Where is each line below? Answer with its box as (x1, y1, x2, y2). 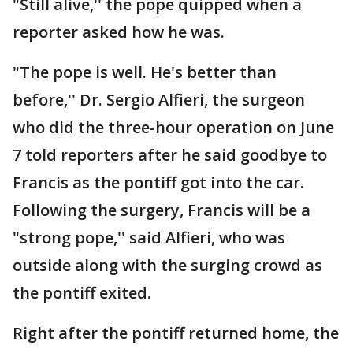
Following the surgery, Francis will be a (13, 199, 310, 221)
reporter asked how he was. (13, 21, 225, 43)
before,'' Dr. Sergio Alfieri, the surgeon (13, 89, 305, 111)
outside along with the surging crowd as (13, 255, 322, 277)
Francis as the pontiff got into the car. (13, 172, 304, 194)
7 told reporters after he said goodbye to (13, 144, 327, 166)
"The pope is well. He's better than (13, 61, 277, 84)
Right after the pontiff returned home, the (13, 322, 339, 344)
